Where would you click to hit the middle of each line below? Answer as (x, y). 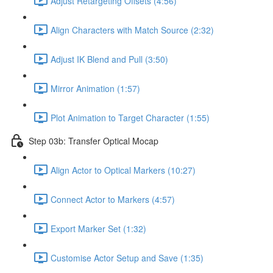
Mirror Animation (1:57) (95, 88)
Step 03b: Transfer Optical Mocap (94, 140)
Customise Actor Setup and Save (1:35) (127, 257)
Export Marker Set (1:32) (98, 228)
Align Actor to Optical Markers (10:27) (123, 170)
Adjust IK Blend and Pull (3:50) (109, 59)
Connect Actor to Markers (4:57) (113, 199)
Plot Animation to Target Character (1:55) (130, 117)
